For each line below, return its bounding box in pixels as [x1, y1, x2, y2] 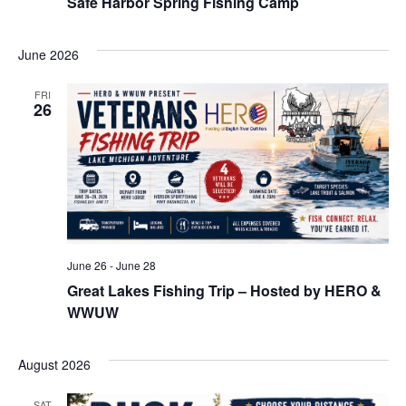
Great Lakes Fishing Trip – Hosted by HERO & [66, 280, 382, 302]
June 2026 [17, 44, 79, 63]
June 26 [66, 257, 107, 274]
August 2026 [17, 355, 91, 374]
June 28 [115, 257, 156, 274]
